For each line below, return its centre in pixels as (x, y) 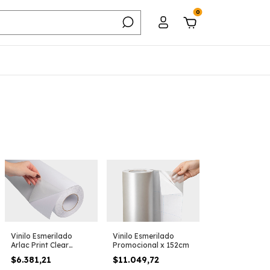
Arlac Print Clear (40, 245)
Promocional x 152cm (151, 245)
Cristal (22, 254)
